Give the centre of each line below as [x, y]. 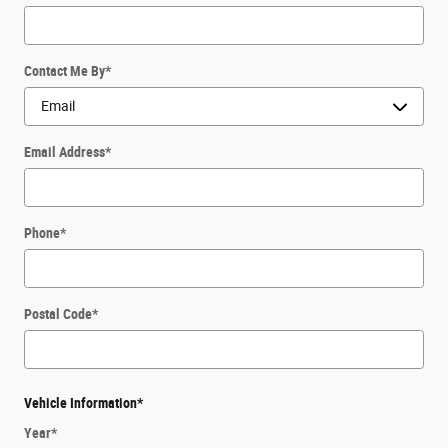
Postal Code [58, 313]
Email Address [64, 151]
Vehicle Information [80, 403]
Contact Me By [64, 70]
